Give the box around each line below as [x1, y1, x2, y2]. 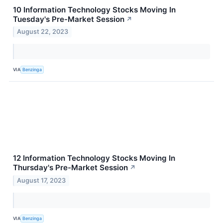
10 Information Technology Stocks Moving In [13, 4, 176, 14]
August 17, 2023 [17, 177, 66, 185]
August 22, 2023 [17, 28, 69, 36]
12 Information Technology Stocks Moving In [13, 153, 175, 163]
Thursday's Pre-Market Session [13, 163, 128, 173]
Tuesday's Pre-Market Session [13, 14, 124, 24]
